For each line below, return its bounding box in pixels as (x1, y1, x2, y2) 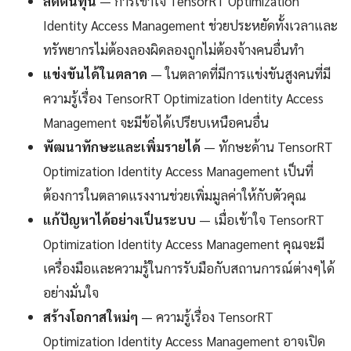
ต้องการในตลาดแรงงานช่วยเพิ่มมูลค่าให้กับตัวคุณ (43, 186, 306, 204)
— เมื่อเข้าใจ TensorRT (196, 211, 324, 229)
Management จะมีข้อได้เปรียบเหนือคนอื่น (43, 114, 269, 132)
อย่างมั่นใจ (43, 284, 99, 302)
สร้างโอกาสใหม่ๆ (43, 308, 138, 326)
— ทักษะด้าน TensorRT (201, 138, 333, 156)
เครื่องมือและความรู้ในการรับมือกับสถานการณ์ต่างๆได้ (43, 259, 335, 277)
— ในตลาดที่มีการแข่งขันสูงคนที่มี (147, 65, 331, 83)
